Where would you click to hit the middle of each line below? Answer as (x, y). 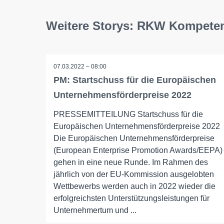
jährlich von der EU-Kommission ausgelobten (134, 174)
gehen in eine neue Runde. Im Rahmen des (131, 162)
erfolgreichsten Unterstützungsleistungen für (131, 198)
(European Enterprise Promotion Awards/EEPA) (138, 150)
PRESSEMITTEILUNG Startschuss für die (128, 114)
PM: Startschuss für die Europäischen (135, 80)
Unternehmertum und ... (95, 210)
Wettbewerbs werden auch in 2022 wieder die (134, 186)
